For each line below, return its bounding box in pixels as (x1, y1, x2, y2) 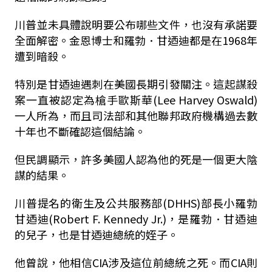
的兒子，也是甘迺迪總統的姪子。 (14, 226, 178, 242)
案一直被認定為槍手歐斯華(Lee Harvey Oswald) (14, 92, 258, 107)
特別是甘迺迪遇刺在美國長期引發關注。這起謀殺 (14, 76, 258, 92)
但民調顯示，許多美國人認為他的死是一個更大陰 (14, 151, 258, 167)
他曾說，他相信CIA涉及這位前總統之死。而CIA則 (14, 254, 258, 270)
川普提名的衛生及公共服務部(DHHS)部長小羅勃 (14, 195, 258, 211)
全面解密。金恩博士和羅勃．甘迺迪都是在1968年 (14, 32, 258, 48)
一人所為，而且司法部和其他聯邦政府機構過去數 (14, 107, 258, 123)
